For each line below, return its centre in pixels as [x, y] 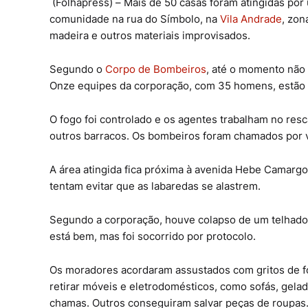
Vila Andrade [251, 19]
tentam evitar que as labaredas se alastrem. [155, 186]
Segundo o [77, 69]
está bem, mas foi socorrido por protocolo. [153, 236]
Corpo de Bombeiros [156, 69]
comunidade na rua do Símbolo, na [135, 19]
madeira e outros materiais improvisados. [150, 36]
